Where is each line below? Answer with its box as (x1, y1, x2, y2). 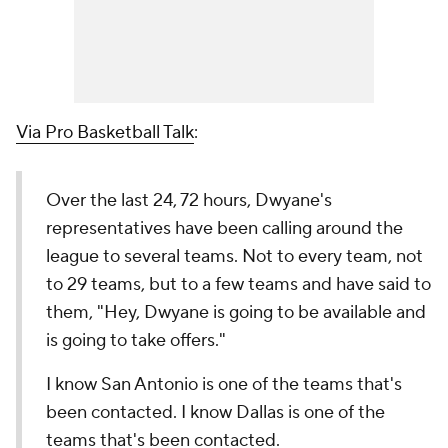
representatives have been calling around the (46, 217, 403, 240)
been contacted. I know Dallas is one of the (46, 401, 385, 424)
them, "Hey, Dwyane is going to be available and (46, 301, 426, 324)
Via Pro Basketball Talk (16, 121, 194, 144)
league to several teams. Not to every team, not (46, 245, 423, 268)
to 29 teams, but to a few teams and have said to (46, 273, 431, 296)
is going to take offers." (46, 329, 226, 352)
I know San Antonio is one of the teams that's (46, 373, 402, 396)
